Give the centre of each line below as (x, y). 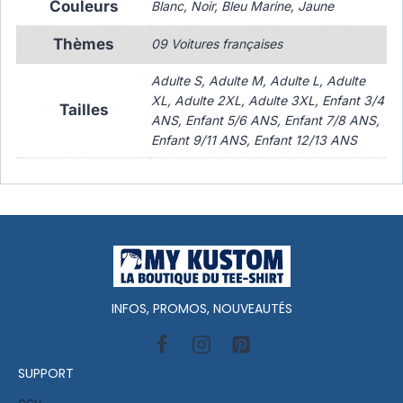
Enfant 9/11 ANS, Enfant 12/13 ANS (254, 140)
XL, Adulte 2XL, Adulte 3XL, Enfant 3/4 (268, 101)
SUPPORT (46, 373)
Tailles (84, 110)
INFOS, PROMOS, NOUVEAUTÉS (201, 308)
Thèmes (84, 45)
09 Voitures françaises (217, 44)
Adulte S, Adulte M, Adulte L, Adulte (258, 81)
